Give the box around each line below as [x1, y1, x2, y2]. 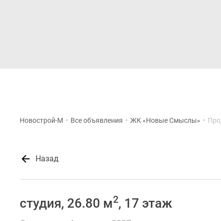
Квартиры [186, 81, 220, 89]
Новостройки [133, 81, 177, 89]
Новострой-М [20, 116, 63, 124]
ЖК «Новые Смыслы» [130, 116, 200, 124]
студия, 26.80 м [20, 196, 113, 211]
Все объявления [71, 116, 123, 124]
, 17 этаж [118, 196, 172, 211]
